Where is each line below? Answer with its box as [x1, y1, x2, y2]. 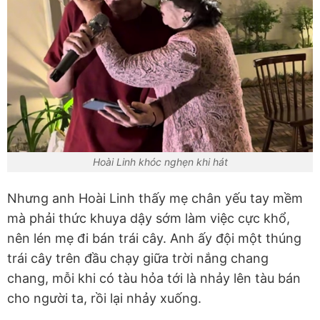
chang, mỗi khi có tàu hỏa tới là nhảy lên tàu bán [7, 271, 301, 286]
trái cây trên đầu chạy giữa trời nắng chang [7, 251, 269, 266]
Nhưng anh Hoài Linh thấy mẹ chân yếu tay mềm [7, 191, 303, 206]
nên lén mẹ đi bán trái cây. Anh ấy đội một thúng [7, 231, 301, 246]
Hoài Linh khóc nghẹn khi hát [92, 156, 228, 169]
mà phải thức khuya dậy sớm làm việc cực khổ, [7, 211, 290, 226]
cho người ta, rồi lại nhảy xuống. [7, 291, 201, 306]
